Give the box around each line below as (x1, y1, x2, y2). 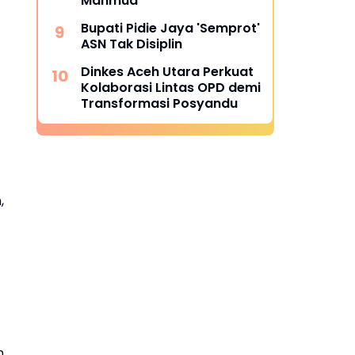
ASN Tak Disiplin (81, 35, 182, 53)
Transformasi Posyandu (81, 94, 238, 113)
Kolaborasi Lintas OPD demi (81, 78, 261, 97)
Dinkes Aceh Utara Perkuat (81, 63, 254, 81)
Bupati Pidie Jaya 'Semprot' (81, 19, 260, 37)
